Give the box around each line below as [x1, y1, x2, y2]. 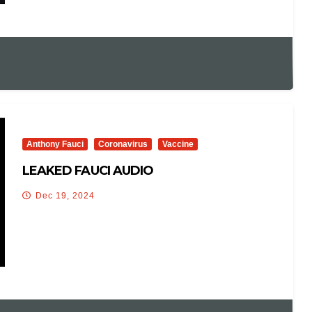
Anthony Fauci [26, 139, 84, 150]
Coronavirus [97, 139, 148, 150]
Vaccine [162, 139, 194, 150]
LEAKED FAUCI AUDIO [22, 163, 154, 179]
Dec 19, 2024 [35, 191, 95, 201]
